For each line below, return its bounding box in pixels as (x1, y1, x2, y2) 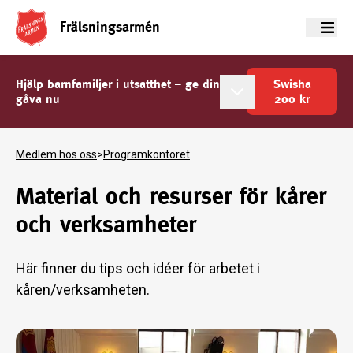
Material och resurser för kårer (16, 182, 326, 210)
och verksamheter (16, 210, 196, 238)
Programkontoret (103, 148, 190, 161)
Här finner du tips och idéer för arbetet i (16, 260, 260, 277)
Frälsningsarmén (60, 17, 160, 35)
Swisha (273, 76, 311, 91)
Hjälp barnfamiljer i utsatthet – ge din (16, 76, 220, 91)
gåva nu (16, 91, 60, 106)
